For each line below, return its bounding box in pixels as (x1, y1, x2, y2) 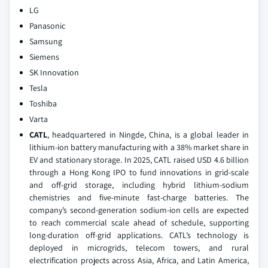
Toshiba (29, 98, 57, 109)
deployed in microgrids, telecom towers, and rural (29, 242, 249, 253)
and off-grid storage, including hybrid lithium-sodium (29, 179, 249, 190)
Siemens (29, 51, 59, 62)
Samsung (29, 36, 62, 47)
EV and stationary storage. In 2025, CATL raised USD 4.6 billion (29, 154, 249, 165)
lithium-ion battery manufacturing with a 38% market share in (29, 142, 249, 153)
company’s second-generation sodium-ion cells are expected (29, 205, 249, 215)
